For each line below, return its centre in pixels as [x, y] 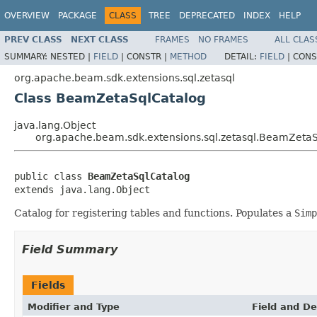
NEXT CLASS [100, 39]
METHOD [188, 56]
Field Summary [70, 249]
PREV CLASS [33, 39]
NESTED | [72, 56]
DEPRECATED [207, 16]
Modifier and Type [74, 306]
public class [51, 176]
